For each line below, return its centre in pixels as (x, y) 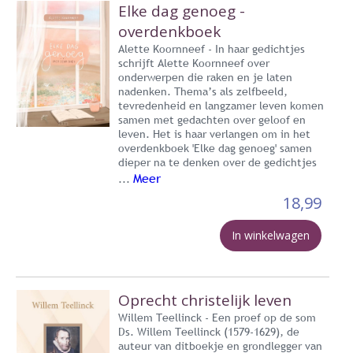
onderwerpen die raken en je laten (205, 77)
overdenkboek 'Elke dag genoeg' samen (215, 148)
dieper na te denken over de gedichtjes (217, 162)
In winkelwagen (271, 235)
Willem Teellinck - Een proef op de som (217, 317)
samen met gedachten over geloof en (212, 119)
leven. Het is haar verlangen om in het (214, 134)
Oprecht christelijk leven (205, 300)
